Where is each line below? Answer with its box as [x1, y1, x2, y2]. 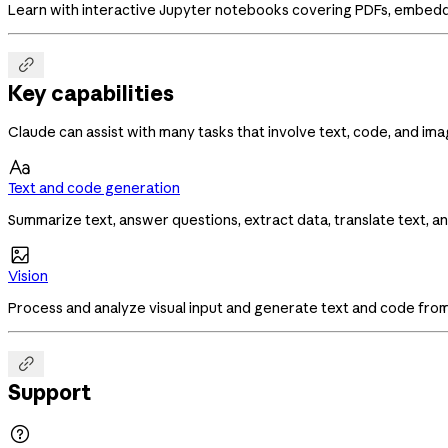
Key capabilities [8, 79, 174, 106]
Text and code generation [8, 179, 180, 198]
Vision [8, 267, 48, 286]
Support [8, 378, 91, 405]
